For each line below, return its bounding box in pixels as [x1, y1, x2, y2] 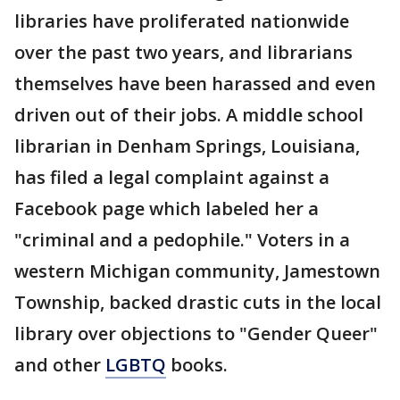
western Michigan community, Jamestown [14, 259, 380, 283]
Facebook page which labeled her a [14, 196, 319, 221]
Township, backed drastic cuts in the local [14, 290, 381, 314]
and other [14, 353, 105, 377]
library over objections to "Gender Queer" [14, 321, 378, 346]
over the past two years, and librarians [14, 40, 353, 64]
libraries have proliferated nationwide [14, 9, 349, 33]
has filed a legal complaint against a [14, 165, 329, 189]
